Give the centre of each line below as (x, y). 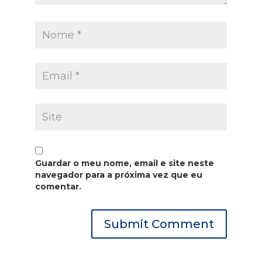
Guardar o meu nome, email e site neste (124, 163)
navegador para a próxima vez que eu (118, 175)
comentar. (58, 187)
